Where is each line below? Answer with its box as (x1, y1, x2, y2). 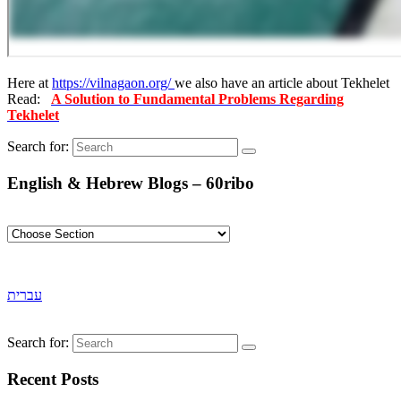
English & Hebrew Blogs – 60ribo (7, 173, 254, 192)
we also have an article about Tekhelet (175, 74, 389, 90)
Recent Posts (7, 369, 98, 388)
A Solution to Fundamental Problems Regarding (51, 90, 344, 107)
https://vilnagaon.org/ (52, 74, 175, 90)
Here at (7, 74, 52, 90)
